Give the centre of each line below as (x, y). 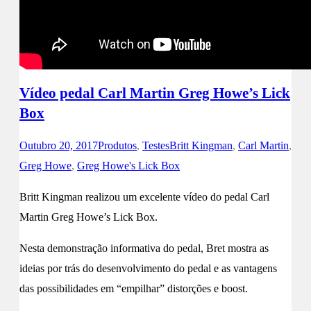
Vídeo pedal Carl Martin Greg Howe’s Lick (155, 93)
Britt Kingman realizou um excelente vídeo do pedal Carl (144, 197)
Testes (156, 146)
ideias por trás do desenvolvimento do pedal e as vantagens (148, 269)
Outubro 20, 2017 (59, 146)
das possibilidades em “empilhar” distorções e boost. (134, 289)
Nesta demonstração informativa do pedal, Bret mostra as (144, 249)
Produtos (117, 146)
